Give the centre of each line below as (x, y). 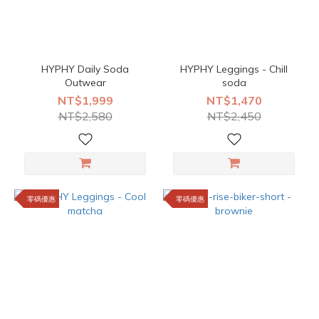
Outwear (85, 83)
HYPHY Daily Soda (85, 69)
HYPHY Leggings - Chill (234, 69)
